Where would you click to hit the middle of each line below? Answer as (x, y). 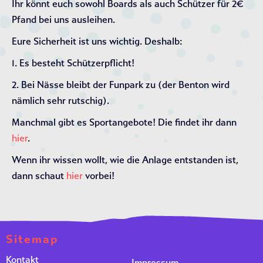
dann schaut (39, 176)
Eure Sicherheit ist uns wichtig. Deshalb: (97, 41)
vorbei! (99, 176)
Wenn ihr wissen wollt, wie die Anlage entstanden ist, (125, 160)
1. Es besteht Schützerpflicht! (73, 63)
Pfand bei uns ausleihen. (63, 20)
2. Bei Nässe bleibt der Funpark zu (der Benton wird (121, 85)
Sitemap (32, 239)
